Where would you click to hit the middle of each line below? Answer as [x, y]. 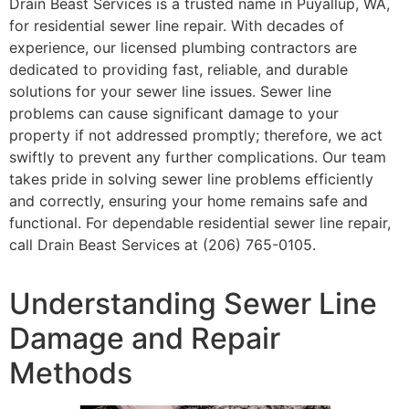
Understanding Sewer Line [193, 304]
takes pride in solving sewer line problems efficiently [191, 178]
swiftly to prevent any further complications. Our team [198, 157]
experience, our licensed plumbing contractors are [183, 47]
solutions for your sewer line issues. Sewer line [170, 91]
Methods [71, 373]
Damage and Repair [145, 339]
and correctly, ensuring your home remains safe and [189, 200]
